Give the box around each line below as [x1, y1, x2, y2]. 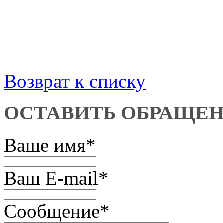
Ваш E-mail [4, 167, 98, 189]
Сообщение [4, 200, 100, 222]
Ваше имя [4, 134, 86, 156]
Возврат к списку [4, 70, 146, 92]
